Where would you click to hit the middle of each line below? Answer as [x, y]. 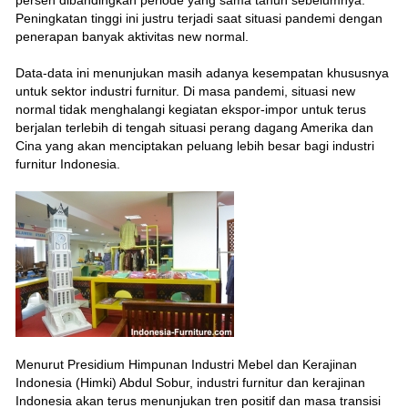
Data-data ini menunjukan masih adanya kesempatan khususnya [202, 72]
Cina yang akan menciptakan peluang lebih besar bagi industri [194, 145]
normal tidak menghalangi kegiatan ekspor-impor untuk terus [190, 109]
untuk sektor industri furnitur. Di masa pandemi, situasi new [185, 91]
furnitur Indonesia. [67, 163]
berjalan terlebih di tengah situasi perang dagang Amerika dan [194, 127]
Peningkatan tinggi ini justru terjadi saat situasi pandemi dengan [199, 18]
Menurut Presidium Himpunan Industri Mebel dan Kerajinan [186, 364]
